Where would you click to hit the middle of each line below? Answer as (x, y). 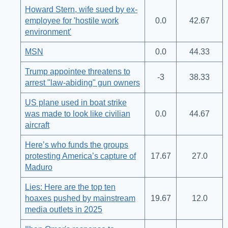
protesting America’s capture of (80, 156)
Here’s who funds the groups (77, 145)
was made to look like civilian (78, 114)
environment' (48, 32)
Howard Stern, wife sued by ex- (81, 10)
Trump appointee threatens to (78, 72)
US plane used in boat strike (76, 103)
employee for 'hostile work (72, 21)
